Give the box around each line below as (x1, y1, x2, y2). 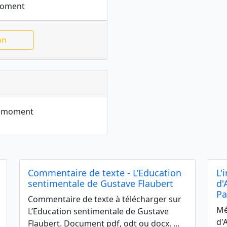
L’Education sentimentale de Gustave (28, 206, 169, 217)
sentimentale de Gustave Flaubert (28, 177, 173, 190)
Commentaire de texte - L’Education (28, 167, 181, 179)
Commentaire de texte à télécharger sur (28, 194, 181, 205)
